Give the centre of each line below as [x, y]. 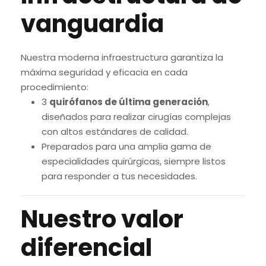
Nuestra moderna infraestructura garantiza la [122, 57]
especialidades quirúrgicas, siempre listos [134, 161]
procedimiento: [55, 87]
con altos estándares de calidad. [115, 132]
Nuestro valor [102, 219]
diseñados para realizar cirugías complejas [136, 117]
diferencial [86, 248]
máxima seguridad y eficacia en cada [104, 72]
